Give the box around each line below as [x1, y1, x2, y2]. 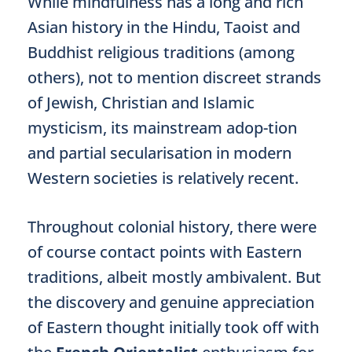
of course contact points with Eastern [27, 241, 302, 262]
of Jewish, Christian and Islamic [27, 92, 255, 113]
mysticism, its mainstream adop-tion [27, 117, 297, 138]
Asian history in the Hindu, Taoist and [27, 16, 300, 38]
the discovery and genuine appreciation [27, 291, 314, 313]
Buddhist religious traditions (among [27, 42, 295, 63]
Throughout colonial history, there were [27, 216, 317, 237]
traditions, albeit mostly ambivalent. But [27, 266, 321, 288]
